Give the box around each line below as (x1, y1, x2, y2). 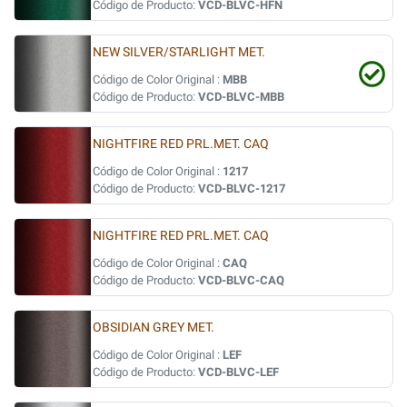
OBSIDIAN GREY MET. (93, 320, 214, 335)
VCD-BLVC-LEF (198, 365, 279, 379)
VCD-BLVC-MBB (198, 90, 284, 104)
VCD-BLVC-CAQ (198, 273, 284, 287)
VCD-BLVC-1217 (198, 182, 285, 195)
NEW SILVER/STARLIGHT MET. (93, 45, 265, 60)
